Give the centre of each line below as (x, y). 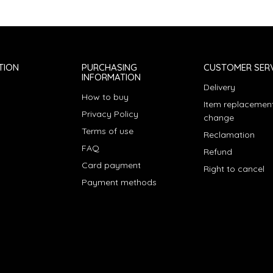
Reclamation (229, 134)
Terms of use (108, 131)
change (219, 117)
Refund (218, 151)
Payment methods (119, 182)
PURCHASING (109, 67)
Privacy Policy (110, 114)
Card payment (111, 165)
